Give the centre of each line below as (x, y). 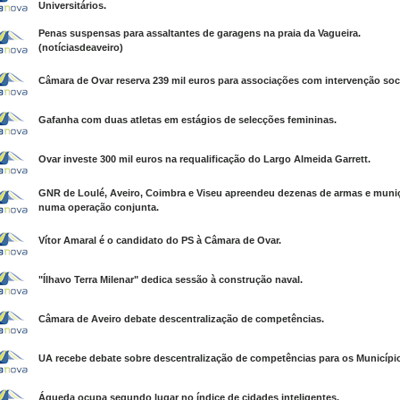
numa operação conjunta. (99, 207)
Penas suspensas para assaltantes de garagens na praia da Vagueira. (200, 33)
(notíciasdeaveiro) (81, 47)
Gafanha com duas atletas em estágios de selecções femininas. (187, 120)
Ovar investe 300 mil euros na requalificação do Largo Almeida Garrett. (204, 159)
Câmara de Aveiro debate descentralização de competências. (181, 319)
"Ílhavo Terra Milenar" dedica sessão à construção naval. (171, 279)
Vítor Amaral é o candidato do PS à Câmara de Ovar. (160, 240)
